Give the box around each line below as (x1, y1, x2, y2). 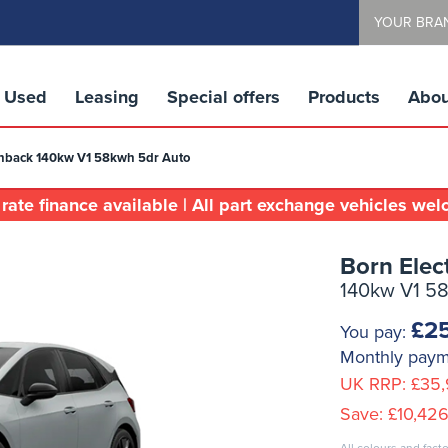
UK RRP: (339, 373, 411, 395)
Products (307, 86, 380, 108)
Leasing (74, 86, 139, 108)
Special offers (166, 86, 280, 108)
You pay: (339, 321, 411, 343)
